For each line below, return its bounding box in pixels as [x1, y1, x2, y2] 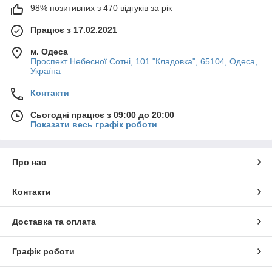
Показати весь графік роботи [30, 119, 157, 129]
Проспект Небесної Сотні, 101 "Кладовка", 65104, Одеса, [30, 56, 257, 66]
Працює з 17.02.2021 [30, 24, 117, 35]
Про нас [12, 157, 46, 167]
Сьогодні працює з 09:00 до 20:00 [30, 109, 174, 120]
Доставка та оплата [12, 216, 96, 226]
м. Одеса [30, 46, 68, 56]
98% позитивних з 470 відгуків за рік [30, 2, 172, 13]
